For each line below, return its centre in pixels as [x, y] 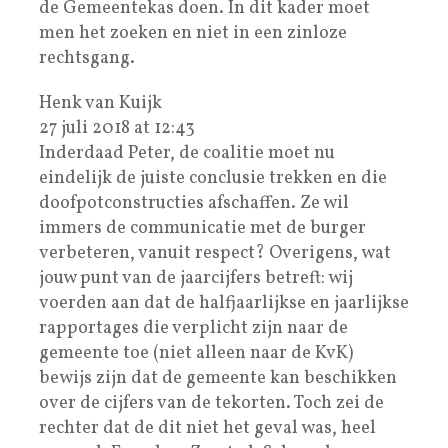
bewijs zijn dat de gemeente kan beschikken [218, 378]
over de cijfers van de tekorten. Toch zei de [211, 403]
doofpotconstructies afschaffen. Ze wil [194, 203]
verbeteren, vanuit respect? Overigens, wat [215, 253]
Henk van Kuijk [100, 103]
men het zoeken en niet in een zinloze [193, 33]
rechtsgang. [87, 58]
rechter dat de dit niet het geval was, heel [207, 428]
